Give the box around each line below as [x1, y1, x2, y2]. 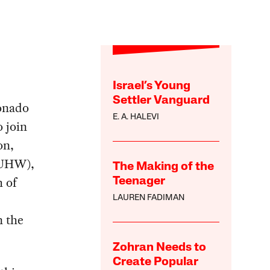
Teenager [113, 175, 166, 187]
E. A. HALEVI [113, 112, 160, 122]
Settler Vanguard [113, 94, 210, 107]
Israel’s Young [113, 80, 191, 92]
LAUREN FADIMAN [113, 193, 185, 202]
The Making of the [113, 160, 215, 173]
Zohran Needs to [113, 241, 207, 254]
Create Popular [113, 256, 199, 268]
